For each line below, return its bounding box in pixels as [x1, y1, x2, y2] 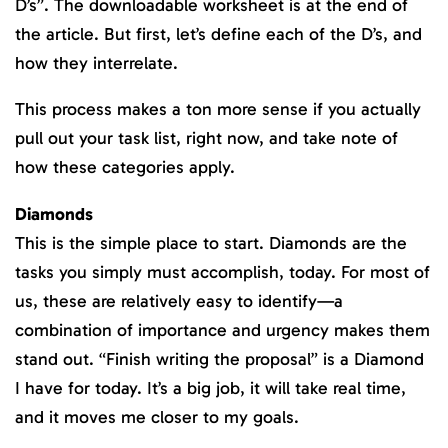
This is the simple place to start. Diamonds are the [15, 231, 407, 254]
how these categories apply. [15, 156, 235, 179]
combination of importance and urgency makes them [15, 318, 430, 341]
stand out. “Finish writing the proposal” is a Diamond [15, 347, 424, 370]
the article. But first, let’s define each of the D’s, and [15, 22, 422, 45]
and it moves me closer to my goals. [15, 405, 299, 428]
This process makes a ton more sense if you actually [15, 98, 421, 121]
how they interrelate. [15, 51, 178, 74]
